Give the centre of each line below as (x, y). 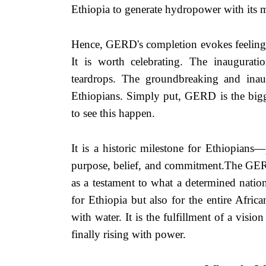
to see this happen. (113, 113)
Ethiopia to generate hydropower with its (166, 9)
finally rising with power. (129, 234)
